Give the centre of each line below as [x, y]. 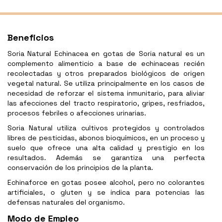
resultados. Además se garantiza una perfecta [106, 158]
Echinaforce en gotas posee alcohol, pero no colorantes [106, 183]
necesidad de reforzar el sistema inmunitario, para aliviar [106, 93]
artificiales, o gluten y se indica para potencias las [106, 193]
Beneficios [31, 38]
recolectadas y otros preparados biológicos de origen [106, 74]
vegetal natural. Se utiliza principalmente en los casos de [106, 83]
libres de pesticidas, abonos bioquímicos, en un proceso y [106, 138]
